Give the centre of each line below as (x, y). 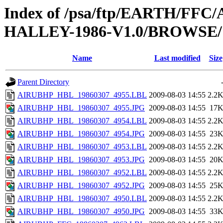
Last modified (177, 58)
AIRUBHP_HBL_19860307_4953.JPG (81, 160)
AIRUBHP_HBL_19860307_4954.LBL (82, 121)
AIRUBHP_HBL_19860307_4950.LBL (82, 199)
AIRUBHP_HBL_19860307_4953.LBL (82, 147)
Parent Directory (43, 82)
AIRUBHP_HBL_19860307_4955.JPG (81, 108)
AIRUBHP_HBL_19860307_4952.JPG (81, 186)
